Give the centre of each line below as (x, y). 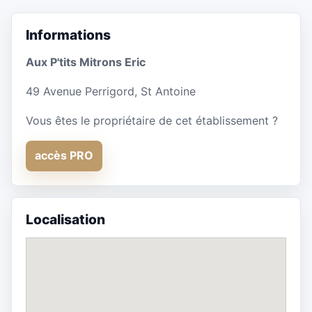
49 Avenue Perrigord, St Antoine (111, 91)
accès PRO (64, 156)
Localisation (65, 219)
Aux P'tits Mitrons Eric (86, 62)
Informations (68, 35)
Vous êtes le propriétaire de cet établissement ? (152, 120)
